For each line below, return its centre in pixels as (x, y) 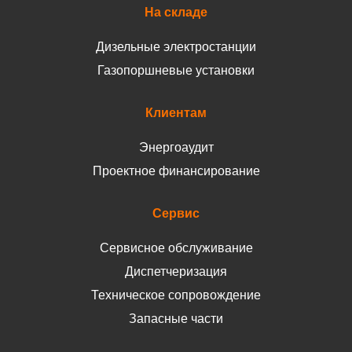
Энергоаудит (176, 148)
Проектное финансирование (176, 171)
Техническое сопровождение (176, 295)
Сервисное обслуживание (176, 248)
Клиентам (176, 113)
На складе (176, 13)
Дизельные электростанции (176, 47)
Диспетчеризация (176, 272)
